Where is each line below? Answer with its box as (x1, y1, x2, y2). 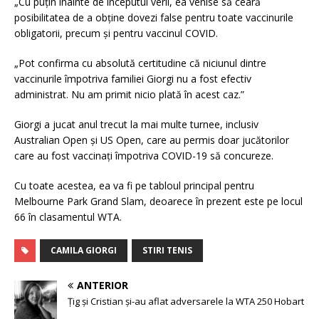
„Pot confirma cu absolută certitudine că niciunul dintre (14, 56, 266, 70)
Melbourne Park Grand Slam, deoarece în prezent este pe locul (14, 194, 303, 208)
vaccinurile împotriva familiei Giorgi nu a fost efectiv (14, 71, 251, 85)
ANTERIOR (77, 278, 128, 292)
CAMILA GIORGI (51, 244, 117, 256)
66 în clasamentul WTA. (14, 209, 122, 224)
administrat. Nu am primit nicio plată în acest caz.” (14, 87, 244, 101)
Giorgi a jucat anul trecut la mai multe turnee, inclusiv (14, 117, 258, 131)
